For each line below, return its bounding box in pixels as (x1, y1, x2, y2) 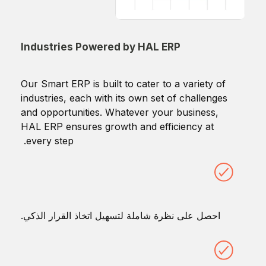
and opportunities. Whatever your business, (21, 106, 218, 119)
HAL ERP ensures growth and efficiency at (21, 121, 214, 133)
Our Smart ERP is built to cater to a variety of (21, 78, 226, 90)
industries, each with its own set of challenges (21, 92, 227, 104)
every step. (26, 135, 74, 147)
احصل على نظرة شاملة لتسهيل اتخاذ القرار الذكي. (21, 210, 220, 222)
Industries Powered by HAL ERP (21, 41, 180, 53)
